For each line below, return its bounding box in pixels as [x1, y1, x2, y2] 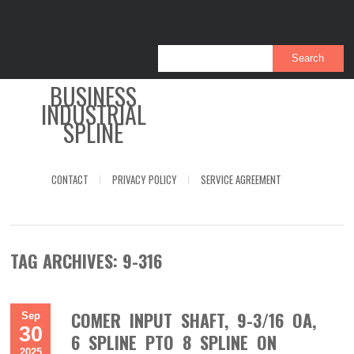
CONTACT [51, 171, 89, 187]
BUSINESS [50, 78, 137, 114]
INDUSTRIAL [40, 96, 146, 132]
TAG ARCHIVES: [10, 248, 123, 273]
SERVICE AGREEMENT [201, 171, 282, 187]
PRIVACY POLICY [112, 171, 178, 187]
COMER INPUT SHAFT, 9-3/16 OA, [71, 307, 317, 333]
